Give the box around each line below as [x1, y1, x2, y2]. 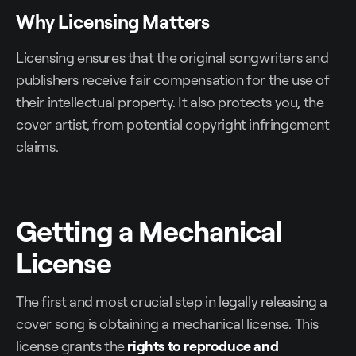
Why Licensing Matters [16, 10, 210, 34]
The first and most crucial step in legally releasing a [16, 292, 327, 311]
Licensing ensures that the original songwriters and [16, 48, 329, 67]
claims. [16, 137, 59, 156]
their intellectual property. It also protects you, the [16, 93, 324, 111]
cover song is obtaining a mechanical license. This [16, 315, 319, 333]
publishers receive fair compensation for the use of [16, 71, 330, 89]
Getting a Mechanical [16, 212, 281, 250]
